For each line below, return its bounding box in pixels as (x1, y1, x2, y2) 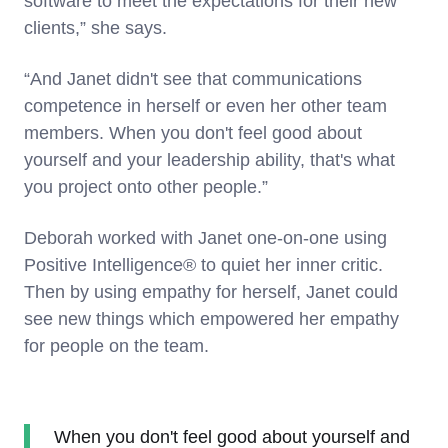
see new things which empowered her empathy (24, 308, 399, 329)
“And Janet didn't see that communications (24, 68, 362, 89)
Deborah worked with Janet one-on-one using (24, 227, 387, 248)
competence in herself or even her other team (24, 95, 387, 116)
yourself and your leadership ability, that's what (24, 149, 395, 170)
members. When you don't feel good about (24, 122, 362, 143)
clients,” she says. (24, 17, 167, 38)
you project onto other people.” (24, 176, 268, 197)
